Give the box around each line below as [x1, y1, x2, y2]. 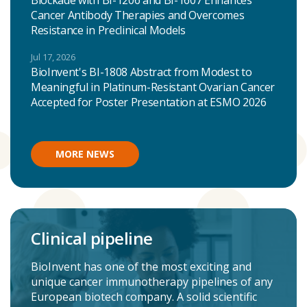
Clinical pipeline [31, 227, 153, 249]
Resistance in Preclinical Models [31, 23, 186, 38]
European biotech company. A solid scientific [31, 289, 257, 304]
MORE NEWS [56, 147, 114, 160]
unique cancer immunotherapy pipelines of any [31, 274, 273, 289]
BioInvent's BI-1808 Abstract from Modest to [31, 64, 252, 79]
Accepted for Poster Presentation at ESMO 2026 [31, 95, 267, 110]
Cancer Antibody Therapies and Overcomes [31, 8, 245, 23]
